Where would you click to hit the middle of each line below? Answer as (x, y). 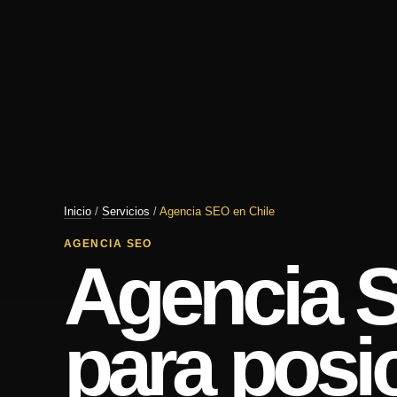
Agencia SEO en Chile (217, 211)
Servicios (126, 211)
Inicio (78, 211)
